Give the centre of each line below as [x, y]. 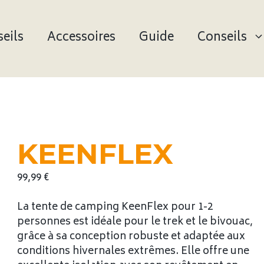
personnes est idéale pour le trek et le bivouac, [135, 222]
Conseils [222, 38]
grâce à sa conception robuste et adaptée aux [131, 237]
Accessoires [81, 38]
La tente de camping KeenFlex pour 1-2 [115, 208]
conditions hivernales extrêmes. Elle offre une [133, 252]
